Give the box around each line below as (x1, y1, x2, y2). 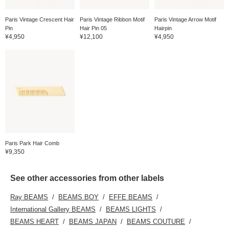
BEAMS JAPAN (69, 217, 117, 225)
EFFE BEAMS (109, 193, 152, 201)
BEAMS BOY (58, 193, 99, 201)
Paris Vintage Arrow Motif (154, 16, 216, 22)
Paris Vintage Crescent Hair (5, 16, 74, 22)
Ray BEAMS (10, 193, 48, 201)
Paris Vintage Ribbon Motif (79, 16, 145, 22)
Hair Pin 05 (79, 25, 107, 31)
